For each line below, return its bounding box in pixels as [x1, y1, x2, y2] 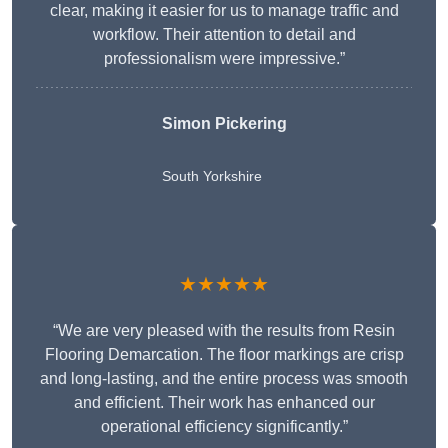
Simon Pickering [161, 115, 287, 133]
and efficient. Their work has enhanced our [73, 394, 375, 412]
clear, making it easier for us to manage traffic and [49, 2, 399, 20]
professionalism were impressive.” [103, 50, 345, 68]
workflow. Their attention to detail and [92, 26, 356, 44]
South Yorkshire [161, 168, 262, 185]
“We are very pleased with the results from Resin [53, 322, 395, 340]
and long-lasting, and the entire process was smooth [40, 370, 408, 388]
